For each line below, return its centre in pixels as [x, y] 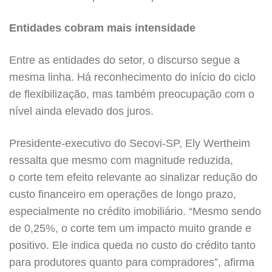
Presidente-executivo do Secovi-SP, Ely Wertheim [130, 143]
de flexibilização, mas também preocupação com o [132, 94]
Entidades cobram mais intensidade [102, 28]
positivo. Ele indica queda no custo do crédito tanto [132, 245]
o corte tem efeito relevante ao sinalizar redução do [133, 177]
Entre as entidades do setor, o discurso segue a [124, 60]
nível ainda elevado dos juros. [81, 111]
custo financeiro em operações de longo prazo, [123, 194]
